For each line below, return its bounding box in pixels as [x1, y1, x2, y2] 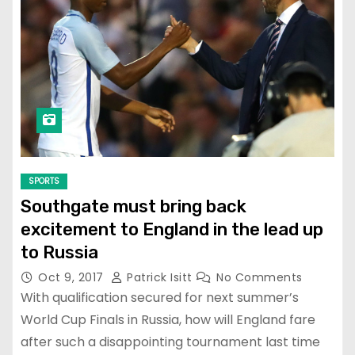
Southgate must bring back [21, 195, 246, 217]
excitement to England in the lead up [21, 218, 323, 240]
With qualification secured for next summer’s [21, 288, 299, 307]
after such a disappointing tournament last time [21, 332, 320, 351]
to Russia [21, 241, 98, 263]
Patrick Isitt [123, 269, 196, 285]
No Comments [216, 269, 303, 285]
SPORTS [29, 174, 59, 187]
